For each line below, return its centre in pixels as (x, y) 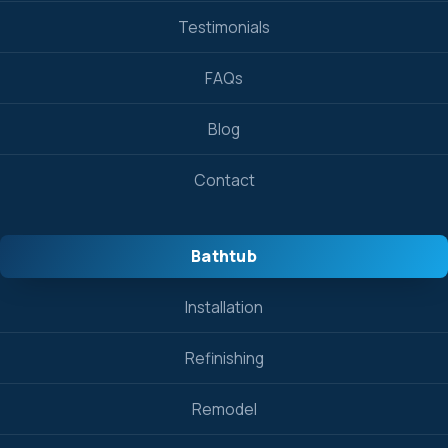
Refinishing (224, 358)
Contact (224, 180)
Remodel (224, 409)
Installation (224, 307)
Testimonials (224, 27)
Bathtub (224, 256)
